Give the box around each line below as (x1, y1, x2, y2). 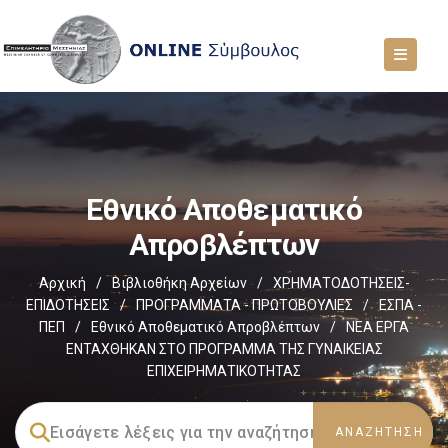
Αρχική (38, 275, 86, 291)
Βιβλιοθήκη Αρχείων (111, 275, 247, 291)
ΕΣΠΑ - (379, 297, 422, 313)
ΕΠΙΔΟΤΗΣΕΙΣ (26, 297, 110, 313)
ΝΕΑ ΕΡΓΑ (346, 319, 409, 335)
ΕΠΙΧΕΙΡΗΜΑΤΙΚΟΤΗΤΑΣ (147, 363, 301, 379)
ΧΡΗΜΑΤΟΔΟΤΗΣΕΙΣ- (272, 275, 410, 291)
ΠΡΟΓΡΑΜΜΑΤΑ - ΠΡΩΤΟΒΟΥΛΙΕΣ (136, 297, 353, 313)
